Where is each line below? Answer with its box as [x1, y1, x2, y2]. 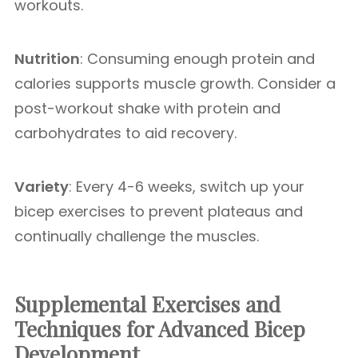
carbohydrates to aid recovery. [14, 123, 237, 143]
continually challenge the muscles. [14, 226, 259, 246]
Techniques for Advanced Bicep [14, 315, 305, 343]
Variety [14, 177, 69, 197]
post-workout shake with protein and [14, 98, 280, 118]
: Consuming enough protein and [80, 49, 315, 69]
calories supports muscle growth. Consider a [14, 74, 336, 93]
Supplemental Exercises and [14, 290, 280, 318]
